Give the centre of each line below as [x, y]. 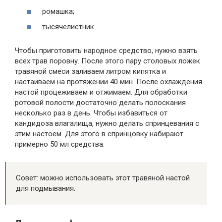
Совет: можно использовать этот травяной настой [103, 178]
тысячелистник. [69, 27]
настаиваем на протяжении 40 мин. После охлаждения [109, 82]
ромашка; [58, 11]
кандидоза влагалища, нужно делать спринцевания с [107, 123]
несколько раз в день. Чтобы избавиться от [91, 113]
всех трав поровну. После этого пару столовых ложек [108, 61]
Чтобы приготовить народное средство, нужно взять [106, 51]
